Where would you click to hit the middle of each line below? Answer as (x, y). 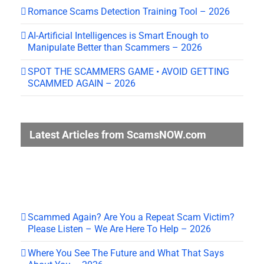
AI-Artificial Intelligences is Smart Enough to (118, 35)
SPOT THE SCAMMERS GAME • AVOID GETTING (128, 71)
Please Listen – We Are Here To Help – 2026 (119, 229)
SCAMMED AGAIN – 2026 (82, 83)
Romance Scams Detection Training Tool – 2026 (129, 11)
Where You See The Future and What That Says (126, 253)
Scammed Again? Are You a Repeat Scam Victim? (131, 217)
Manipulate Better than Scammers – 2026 (115, 47)
